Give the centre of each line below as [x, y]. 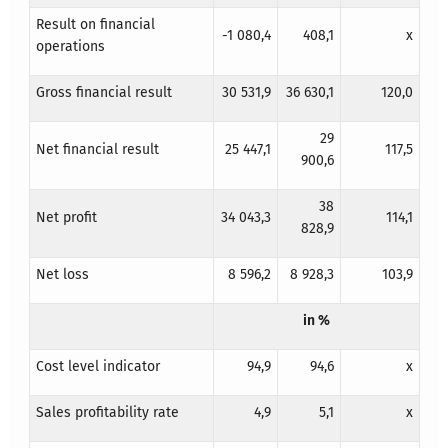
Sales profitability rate [107, 413]
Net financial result [97, 150]
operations [70, 47]
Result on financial [95, 25]
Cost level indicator [97, 367]
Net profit [66, 218]
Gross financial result [103, 93]
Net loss [62, 275]
